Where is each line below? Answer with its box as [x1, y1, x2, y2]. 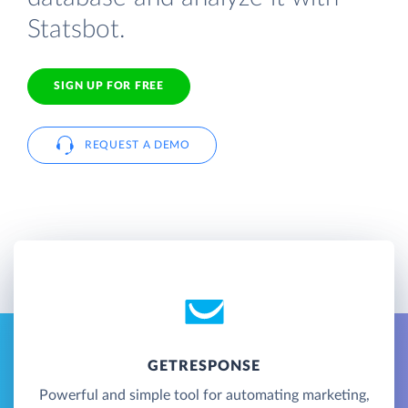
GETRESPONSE [147, 358, 261, 373]
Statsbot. [27, 15, 126, 43]
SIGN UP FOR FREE [54, 80, 164, 92]
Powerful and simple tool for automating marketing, [38, 387, 370, 403]
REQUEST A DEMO [85, 138, 190, 150]
